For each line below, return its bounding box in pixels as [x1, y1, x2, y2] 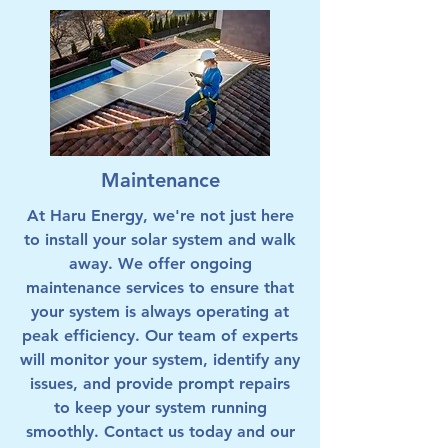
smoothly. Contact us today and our [25, 422, 295, 441]
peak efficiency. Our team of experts [22, 326, 298, 345]
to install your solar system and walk [24, 230, 296, 249]
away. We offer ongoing [68, 254, 252, 273]
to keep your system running [53, 398, 267, 417]
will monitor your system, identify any [20, 350, 300, 369]
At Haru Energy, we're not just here [26, 206, 294, 225]
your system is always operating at [31, 302, 289, 321]
